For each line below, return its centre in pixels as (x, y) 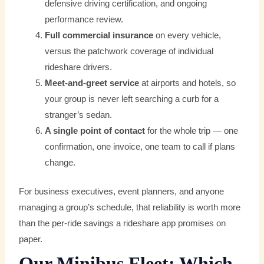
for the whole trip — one (192, 131)
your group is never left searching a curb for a (132, 99)
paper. (31, 239)
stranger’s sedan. (79, 115)
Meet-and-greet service (92, 83)
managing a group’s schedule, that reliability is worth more (130, 207)
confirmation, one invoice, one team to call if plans (140, 147)
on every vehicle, (187, 36)
